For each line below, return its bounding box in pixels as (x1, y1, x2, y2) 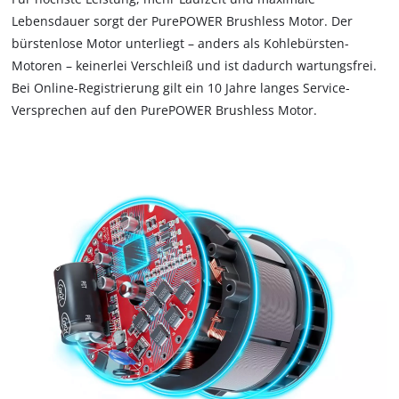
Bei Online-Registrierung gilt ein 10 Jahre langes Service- (12, 79, 351, 97)
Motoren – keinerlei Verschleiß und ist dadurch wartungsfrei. (12, 57, 378, 75)
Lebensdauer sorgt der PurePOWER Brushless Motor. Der (12, 12, 354, 30)
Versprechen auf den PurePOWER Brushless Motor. (12, 102, 318, 119)
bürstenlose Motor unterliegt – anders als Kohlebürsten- (12, 35, 350, 53)
